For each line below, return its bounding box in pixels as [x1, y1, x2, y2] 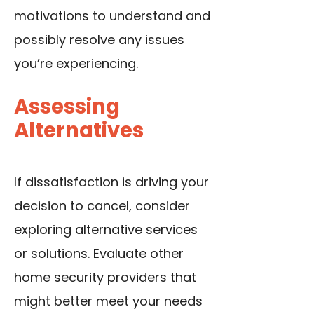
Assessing [14, 93, 120, 121]
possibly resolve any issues [14, 31, 184, 49]
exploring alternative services [14, 221, 198, 239]
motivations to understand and [14, 7, 210, 25]
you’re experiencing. [14, 55, 138, 73]
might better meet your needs [14, 292, 203, 310]
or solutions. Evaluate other [14, 245, 184, 263]
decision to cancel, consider [14, 197, 190, 215]
